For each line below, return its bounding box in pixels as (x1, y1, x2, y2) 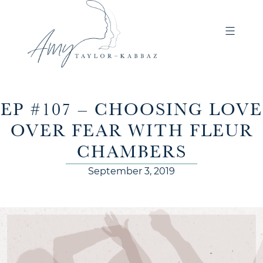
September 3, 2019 (88, 166, 175, 177)
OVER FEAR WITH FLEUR (10, 123, 253, 140)
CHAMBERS (76, 144, 187, 161)
